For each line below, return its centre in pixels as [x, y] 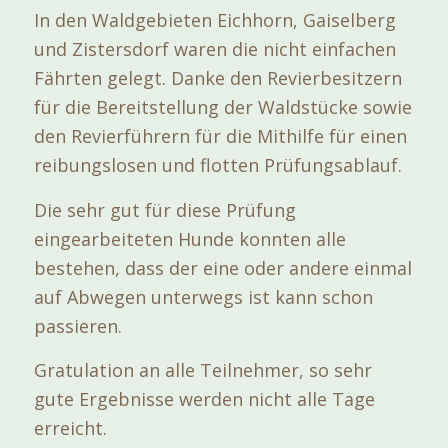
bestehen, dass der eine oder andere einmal [222, 267]
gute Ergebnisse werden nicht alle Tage [204, 399]
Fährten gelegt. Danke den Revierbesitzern [217, 78]
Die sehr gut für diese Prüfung [164, 209]
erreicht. [70, 428]
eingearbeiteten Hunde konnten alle [189, 238]
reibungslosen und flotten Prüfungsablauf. [217, 165]
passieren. [77, 325]
